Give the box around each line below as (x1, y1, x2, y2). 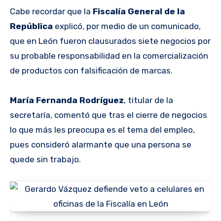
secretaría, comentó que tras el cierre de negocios (10, 110, 207, 120)
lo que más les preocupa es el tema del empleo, (10, 124, 195, 135)
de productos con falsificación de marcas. (10, 65, 173, 75)
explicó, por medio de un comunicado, (53, 21, 201, 31)
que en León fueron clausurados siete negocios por (10, 36, 211, 46)
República (10, 21, 53, 31)
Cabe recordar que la (10, 6, 93, 16)
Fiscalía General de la (93, 6, 185, 16)
